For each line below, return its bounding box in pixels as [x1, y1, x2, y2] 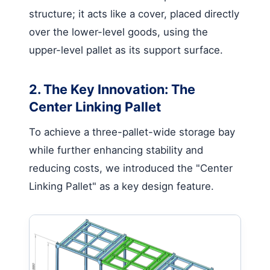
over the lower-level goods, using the [29, 25, 208, 38]
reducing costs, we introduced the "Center [29, 162, 233, 174]
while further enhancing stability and [29, 143, 203, 156]
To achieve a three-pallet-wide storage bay [29, 125, 235, 138]
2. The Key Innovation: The [29, 81, 195, 97]
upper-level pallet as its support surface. [29, 43, 223, 56]
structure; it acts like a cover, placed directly [29, 7, 239, 20]
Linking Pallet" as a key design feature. [29, 180, 214, 192]
